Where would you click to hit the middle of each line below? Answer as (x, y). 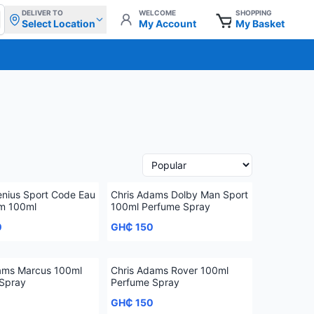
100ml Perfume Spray (161, 206)
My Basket (260, 23)
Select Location (59, 23)
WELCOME (157, 13)
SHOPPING (254, 13)
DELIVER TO (42, 13)
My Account (168, 23)
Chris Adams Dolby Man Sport (179, 194)
